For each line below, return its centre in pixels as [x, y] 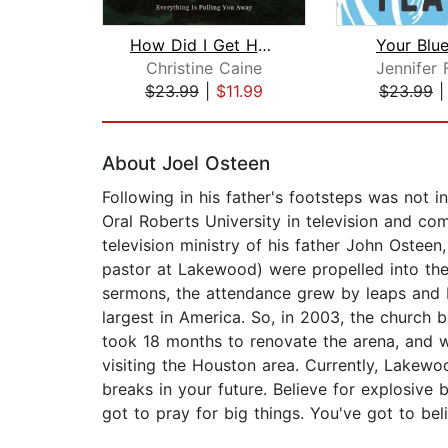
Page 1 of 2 [145, 112]
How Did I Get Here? [264, 45]
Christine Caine [204, 68]
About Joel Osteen [186, 164]
